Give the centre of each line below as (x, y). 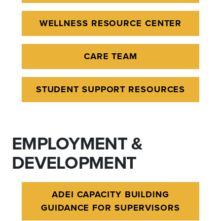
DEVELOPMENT (74, 162)
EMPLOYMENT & (77, 143)
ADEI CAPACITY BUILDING (110, 194)
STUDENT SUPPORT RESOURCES (110, 89)
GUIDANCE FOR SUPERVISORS (110, 208)
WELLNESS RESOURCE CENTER (110, 23)
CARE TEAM (110, 56)
